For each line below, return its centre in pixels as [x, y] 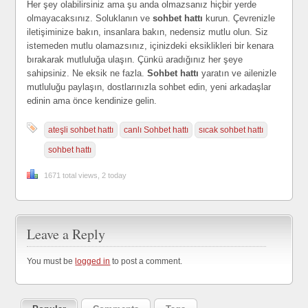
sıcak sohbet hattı [231, 130]
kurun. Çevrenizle [239, 18]
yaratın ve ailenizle [238, 73]
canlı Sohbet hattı [156, 130]
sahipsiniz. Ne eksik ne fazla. [86, 73]
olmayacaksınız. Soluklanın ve [90, 18]
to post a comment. [146, 261]
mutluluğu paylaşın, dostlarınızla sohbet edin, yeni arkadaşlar [149, 87]
